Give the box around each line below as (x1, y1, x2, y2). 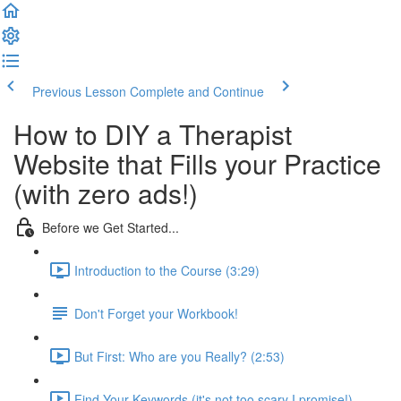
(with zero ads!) (13, 174, 198, 212)
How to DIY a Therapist (13, 115, 292, 153)
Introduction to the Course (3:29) (74, 260, 260, 279)
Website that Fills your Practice (13, 144, 381, 183)
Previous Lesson (32, 82, 126, 100)
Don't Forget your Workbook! (74, 303, 238, 322)
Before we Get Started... (42, 218, 179, 236)
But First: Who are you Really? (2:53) (74, 346, 285, 365)
